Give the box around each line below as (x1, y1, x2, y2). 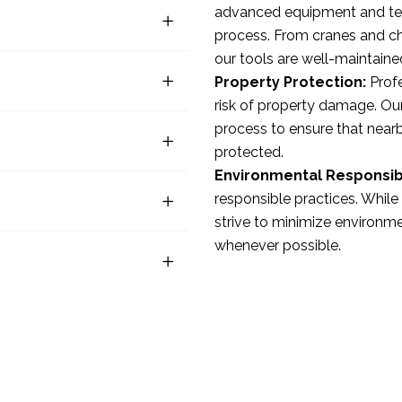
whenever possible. (214, 236, 341, 254)
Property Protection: (214, 73, 366, 91)
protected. (214, 143, 284, 161)
